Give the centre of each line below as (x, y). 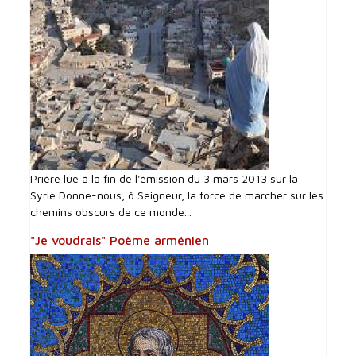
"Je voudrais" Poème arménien (120, 240)
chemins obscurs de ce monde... (111, 212)
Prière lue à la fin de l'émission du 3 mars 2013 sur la (164, 179)
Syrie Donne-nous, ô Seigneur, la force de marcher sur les (177, 195)
